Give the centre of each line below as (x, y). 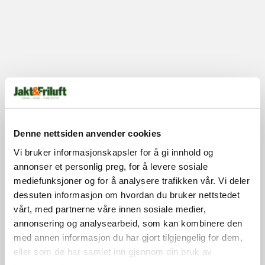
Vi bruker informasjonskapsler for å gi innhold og (114, 152)
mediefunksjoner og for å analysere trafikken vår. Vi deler (132, 180)
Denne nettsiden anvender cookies (87, 133)
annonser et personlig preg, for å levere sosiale (111, 166)
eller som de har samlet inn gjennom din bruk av (113, 251)
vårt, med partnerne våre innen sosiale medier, (110, 209)
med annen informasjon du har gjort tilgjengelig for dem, (128, 237)
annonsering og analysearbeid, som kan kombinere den (128, 223)
